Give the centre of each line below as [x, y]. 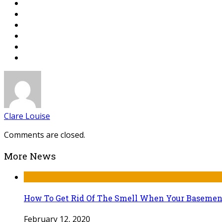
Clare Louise [27, 116]
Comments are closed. [45, 135]
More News [30, 156]
